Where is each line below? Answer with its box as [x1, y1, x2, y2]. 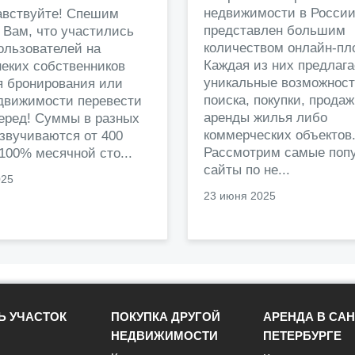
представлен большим [204, 22, 345, 38]
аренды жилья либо [204, 109, 327, 125]
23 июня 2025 [204, 189, 276, 202]
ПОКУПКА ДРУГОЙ [111, 310, 220, 323]
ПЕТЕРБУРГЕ [263, 329, 342, 342]
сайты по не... [204, 162, 290, 177]
